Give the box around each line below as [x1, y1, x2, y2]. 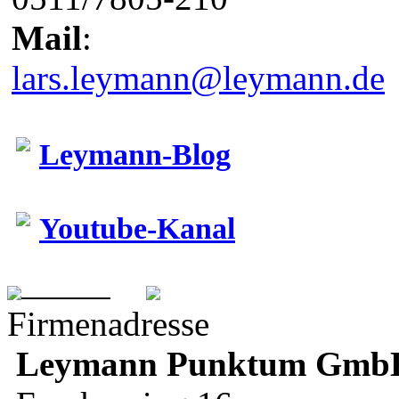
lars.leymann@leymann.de [12, 58, 385, 97]
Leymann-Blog [39, 137, 231, 171]
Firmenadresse [7, 304, 209, 343]
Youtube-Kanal [39, 211, 235, 245]
